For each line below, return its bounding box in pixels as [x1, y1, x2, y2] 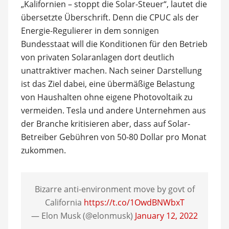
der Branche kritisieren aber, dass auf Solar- [20, 118, 190, 129]
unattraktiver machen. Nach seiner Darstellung [20, 65, 202, 76]
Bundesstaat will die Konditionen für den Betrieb [20, 38, 208, 50]
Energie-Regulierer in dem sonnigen [20, 25, 159, 36]
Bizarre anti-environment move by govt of [34, 184, 195, 195]
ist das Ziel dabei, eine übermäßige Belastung [20, 78, 195, 89]
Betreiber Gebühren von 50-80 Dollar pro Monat [20, 131, 207, 143]
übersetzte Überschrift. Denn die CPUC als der [20, 12, 199, 23]
